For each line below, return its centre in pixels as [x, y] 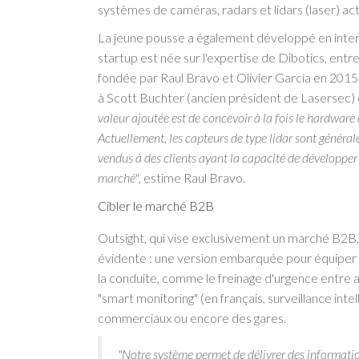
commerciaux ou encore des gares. [192, 318]
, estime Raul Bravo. [192, 178]
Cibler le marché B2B [156, 206]
